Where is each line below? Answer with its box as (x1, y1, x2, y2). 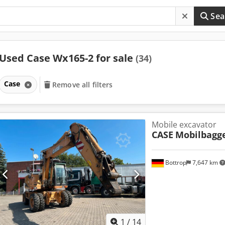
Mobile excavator (151, 119, 216, 130)
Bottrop (163, 158, 186, 167)
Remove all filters (52, 79, 113, 89)
